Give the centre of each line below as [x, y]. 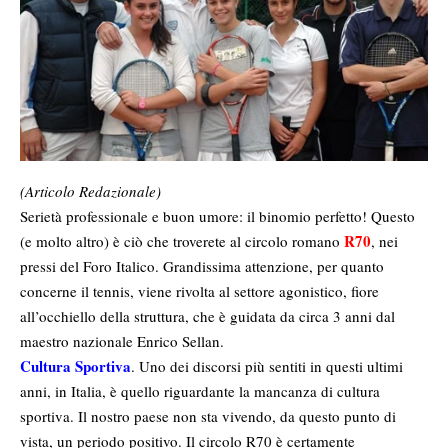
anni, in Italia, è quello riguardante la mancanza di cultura [200, 391]
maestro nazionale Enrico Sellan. [122, 341]
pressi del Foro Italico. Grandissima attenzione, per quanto [202, 266]
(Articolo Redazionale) [90, 191]
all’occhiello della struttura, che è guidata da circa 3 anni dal [207, 316]
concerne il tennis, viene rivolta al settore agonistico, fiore [199, 291]
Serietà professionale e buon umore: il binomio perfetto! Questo [217, 216]
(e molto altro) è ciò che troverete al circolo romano [182, 241]
